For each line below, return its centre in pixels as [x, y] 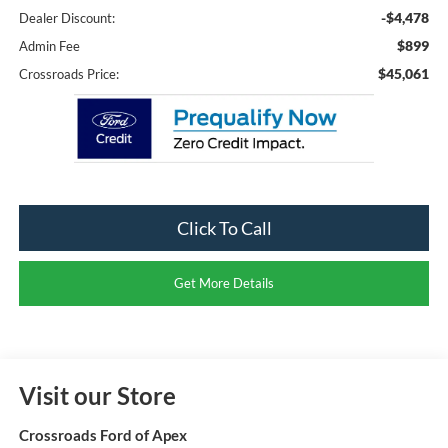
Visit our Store [97, 396]
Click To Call [224, 228]
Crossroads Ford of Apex [102, 435]
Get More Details [224, 283]
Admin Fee [49, 46]
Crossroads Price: [68, 74]
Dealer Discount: [66, 18]
